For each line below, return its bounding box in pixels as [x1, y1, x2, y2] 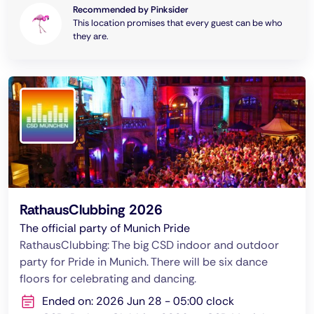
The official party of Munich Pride [20, 221, 190, 235]
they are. [73, 30, 109, 42]
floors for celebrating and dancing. [20, 271, 196, 286]
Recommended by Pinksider [73, 4, 188, 15]
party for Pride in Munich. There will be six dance [20, 254, 268, 269]
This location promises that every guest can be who [73, 17, 282, 29]
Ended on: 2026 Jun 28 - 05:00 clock [42, 294, 234, 308]
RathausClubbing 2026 [20, 200, 163, 219]
